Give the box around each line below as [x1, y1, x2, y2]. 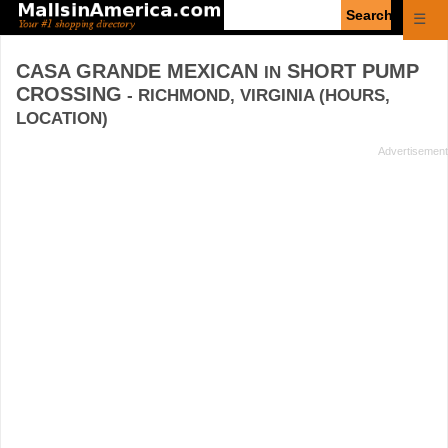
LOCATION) [16, 108, 108, 128]
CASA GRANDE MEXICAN [16, 59, 264, 82]
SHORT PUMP [281, 59, 419, 82]
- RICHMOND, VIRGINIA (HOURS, [122, 85, 390, 105]
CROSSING [16, 82, 122, 105]
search [223, 16, 268, 33]
